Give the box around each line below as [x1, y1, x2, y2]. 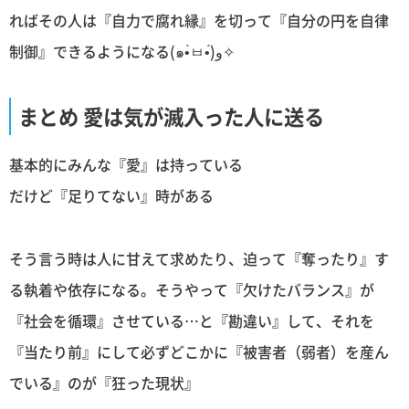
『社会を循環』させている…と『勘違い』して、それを [9, 309, 374, 331]
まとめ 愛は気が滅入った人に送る [18, 101, 324, 132]
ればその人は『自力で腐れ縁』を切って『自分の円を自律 [9, 9, 389, 32]
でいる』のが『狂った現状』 [9, 371, 199, 393]
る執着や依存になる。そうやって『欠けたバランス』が [9, 278, 374, 300]
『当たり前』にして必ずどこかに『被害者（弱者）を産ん [9, 340, 389, 362]
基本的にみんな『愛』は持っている [9, 153, 243, 176]
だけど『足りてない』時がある [9, 184, 214, 207]
